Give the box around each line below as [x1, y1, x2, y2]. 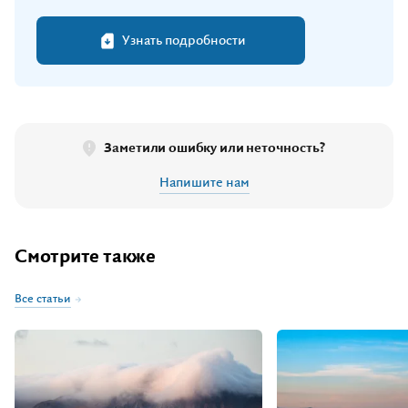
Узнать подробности [121, 33, 246, 48]
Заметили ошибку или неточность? [104, 140, 325, 156]
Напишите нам [158, 176, 250, 191]
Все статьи [15, 292, 71, 306]
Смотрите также [15, 247, 156, 268]
